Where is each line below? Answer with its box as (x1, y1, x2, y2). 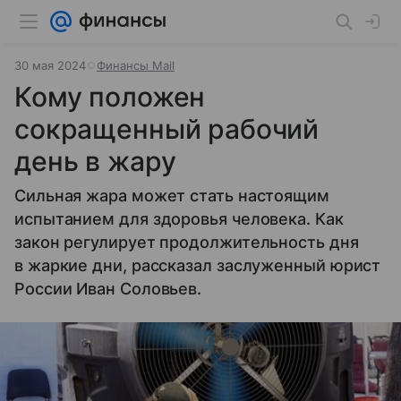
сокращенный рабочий (14, 113, 320, 145)
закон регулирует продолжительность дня (14, 233, 359, 252)
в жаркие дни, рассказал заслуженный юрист (14, 256, 381, 275)
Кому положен (14, 81, 206, 113)
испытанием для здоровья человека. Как (14, 209, 344, 228)
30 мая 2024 (14, 58, 86, 73)
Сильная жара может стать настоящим (14, 186, 329, 205)
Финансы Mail (97, 58, 175, 73)
